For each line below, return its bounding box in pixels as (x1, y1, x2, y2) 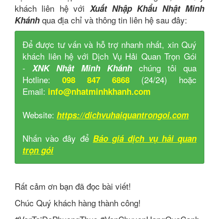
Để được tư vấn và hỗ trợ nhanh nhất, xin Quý (22, 38, 197, 50)
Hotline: (22, 73, 62, 86)
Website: (22, 109, 57, 121)
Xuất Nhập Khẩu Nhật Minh (89, 2, 204, 14)
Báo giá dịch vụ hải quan (92, 132, 197, 144)
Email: (22, 85, 48, 97)
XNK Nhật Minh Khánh (32, 62, 139, 74)
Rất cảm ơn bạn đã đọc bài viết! (15, 180, 131, 192)
